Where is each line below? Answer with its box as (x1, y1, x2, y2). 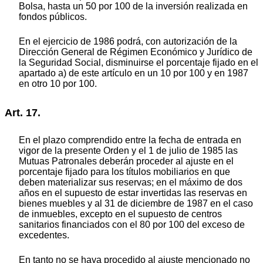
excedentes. (19, 230, 69, 241)
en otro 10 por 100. (19, 78, 97, 89)
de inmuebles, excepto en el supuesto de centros (19, 209, 222, 220)
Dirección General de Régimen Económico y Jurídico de (19, 46, 252, 57)
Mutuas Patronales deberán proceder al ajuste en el (19, 156, 234, 167)
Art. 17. (5, 106, 41, 119)
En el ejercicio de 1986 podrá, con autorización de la (19, 36, 237, 46)
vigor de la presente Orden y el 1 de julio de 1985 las (19, 146, 238, 156)
